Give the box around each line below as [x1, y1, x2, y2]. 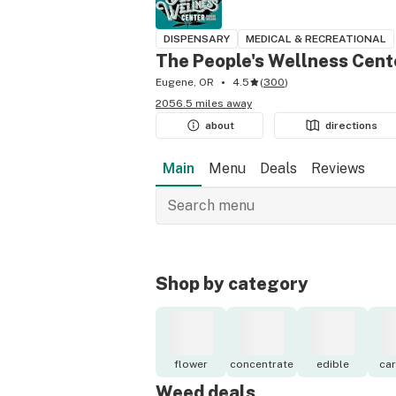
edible [316, 358, 349, 371]
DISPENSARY [164, 33, 230, 45]
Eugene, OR [156, 76, 214, 88]
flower [174, 358, 208, 371]
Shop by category [156, 273, 308, 295]
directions [325, 119, 378, 132]
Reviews [311, 160, 365, 177]
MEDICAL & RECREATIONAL [246, 33, 386, 45]
